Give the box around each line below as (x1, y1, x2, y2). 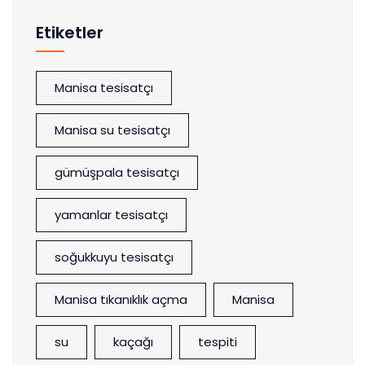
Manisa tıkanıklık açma (55, 291, 187, 309)
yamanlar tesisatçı (55, 206, 168, 224)
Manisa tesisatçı (55, 79, 153, 97)
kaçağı (113, 333, 153, 351)
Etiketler (36, 21, 103, 45)
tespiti (198, 333, 237, 351)
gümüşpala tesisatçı (55, 164, 179, 182)
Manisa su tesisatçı (55, 121, 170, 139)
